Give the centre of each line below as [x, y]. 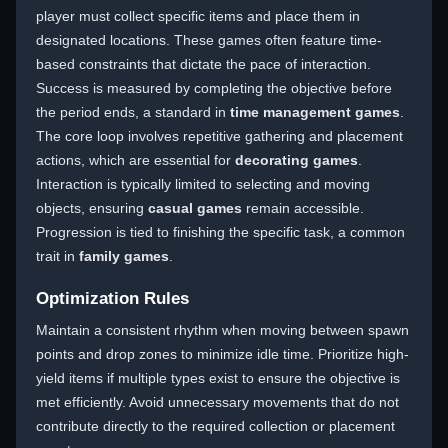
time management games [315, 112]
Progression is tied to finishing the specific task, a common [220, 232]
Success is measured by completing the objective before [214, 88]
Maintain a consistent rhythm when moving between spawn [222, 330]
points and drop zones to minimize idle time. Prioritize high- [222, 354]
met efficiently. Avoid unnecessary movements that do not [217, 402]
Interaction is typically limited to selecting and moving [203, 184]
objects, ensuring [92, 208]
